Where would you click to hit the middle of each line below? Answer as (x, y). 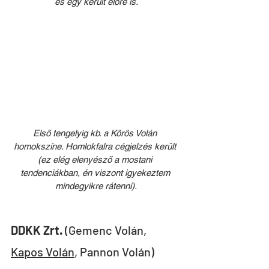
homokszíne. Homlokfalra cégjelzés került (96, 147)
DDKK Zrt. (37, 230)
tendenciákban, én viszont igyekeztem (96, 173)
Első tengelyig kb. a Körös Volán (96, 133)
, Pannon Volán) (114, 252)
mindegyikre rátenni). (96, 186)
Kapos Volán (43, 252)
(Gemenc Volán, (106, 230)
